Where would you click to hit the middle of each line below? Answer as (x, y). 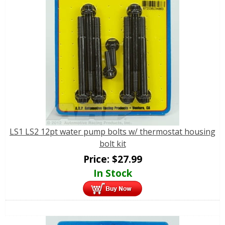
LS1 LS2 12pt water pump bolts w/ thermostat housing (113, 132)
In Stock (113, 173)
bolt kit (113, 144)
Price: (97, 159)
